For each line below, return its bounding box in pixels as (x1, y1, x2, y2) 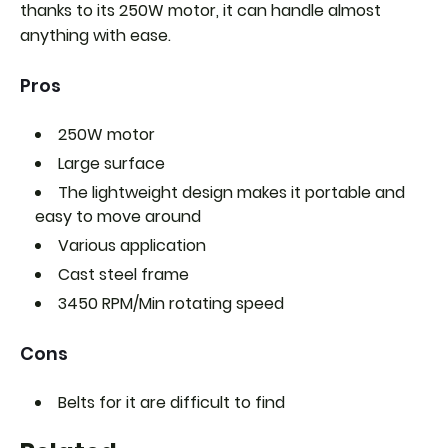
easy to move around (35, 204, 201, 228)
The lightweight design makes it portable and (58, 180, 405, 204)
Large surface (58, 151, 165, 175)
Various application (58, 233, 206, 257)
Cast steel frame (58, 262, 193, 286)
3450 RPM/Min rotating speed (58, 291, 284, 315)
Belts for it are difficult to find (58, 390, 285, 414)
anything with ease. (20, 23, 171, 47)
